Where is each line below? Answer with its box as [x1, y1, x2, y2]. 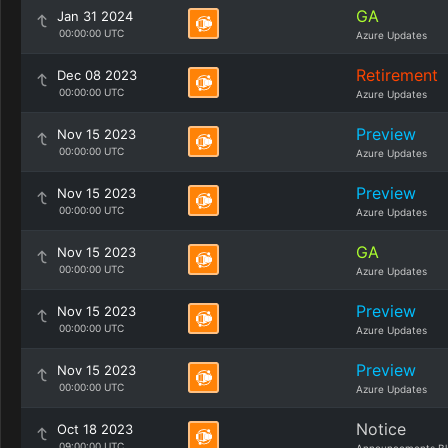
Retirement [356, 65, 438, 85]
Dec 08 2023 [57, 67, 137, 83]
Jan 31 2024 [57, 8, 133, 24]
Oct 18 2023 [57, 421, 133, 437]
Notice [356, 419, 406, 439]
